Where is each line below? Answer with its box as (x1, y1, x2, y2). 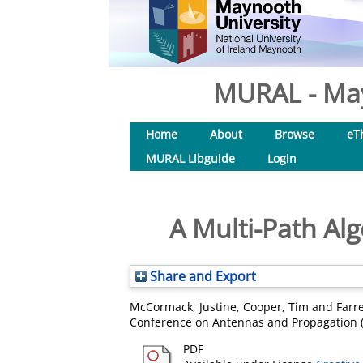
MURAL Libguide (146, 151, 235, 166)
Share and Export (147, 267, 256, 285)
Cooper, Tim (243, 299, 309, 314)
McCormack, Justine (130, 299, 237, 314)
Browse (275, 126, 314, 142)
